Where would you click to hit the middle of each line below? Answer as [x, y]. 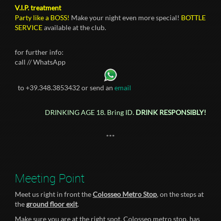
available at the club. [74, 27]
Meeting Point [50, 178]
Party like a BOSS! [42, 17]
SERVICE [29, 27]
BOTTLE [193, 17]
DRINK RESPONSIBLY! [171, 112]
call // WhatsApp [40, 62]
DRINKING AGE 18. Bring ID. [90, 112]
